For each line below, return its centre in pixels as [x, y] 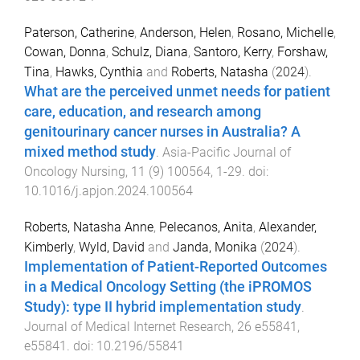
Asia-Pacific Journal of [227, 153]
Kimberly [49, 247]
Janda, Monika [215, 247]
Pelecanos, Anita [206, 227]
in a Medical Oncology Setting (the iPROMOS [168, 286]
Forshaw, [303, 52]
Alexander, [288, 227]
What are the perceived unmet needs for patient [177, 92]
